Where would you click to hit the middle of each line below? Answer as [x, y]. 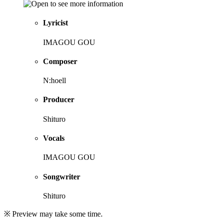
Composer [60, 61]
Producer [59, 100]
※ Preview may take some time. [53, 214]
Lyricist [55, 23]
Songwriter [62, 176]
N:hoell [55, 81]
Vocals [54, 138]
